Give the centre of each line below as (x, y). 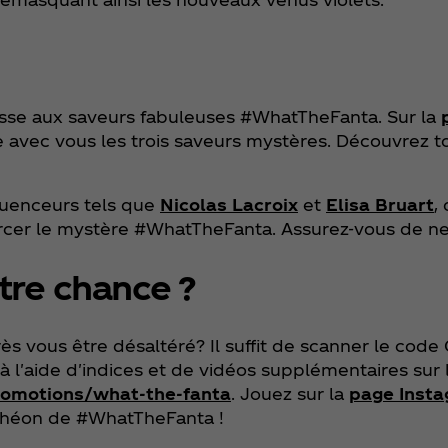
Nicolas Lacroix (229, 204)
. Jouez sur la (290, 393)
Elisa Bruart (380, 204)
